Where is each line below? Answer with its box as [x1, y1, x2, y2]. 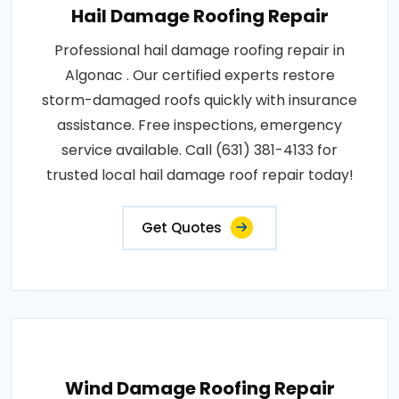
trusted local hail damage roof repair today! [45, 165, 354, 186]
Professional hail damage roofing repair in [54, 40, 345, 61]
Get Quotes [142, 218, 222, 238]
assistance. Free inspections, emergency [57, 115, 342, 136]
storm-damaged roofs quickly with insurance [42, 90, 357, 111]
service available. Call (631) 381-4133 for [61, 140, 338, 161]
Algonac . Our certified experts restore [64, 65, 335, 86]
